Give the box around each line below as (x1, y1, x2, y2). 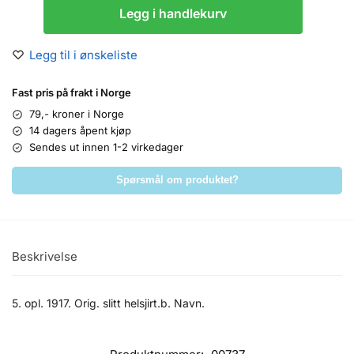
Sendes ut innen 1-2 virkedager (29, 141, 183, 154)
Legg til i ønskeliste (29, 47, 137, 63)
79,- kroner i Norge (29, 107, 124, 121)
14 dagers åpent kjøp (29, 124, 131, 137)
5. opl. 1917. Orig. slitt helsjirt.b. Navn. (12, 296, 205, 310)
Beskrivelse (12, 249, 77, 265)
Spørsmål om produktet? (115, 175, 239, 186)
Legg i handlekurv (119, 6, 227, 22)
